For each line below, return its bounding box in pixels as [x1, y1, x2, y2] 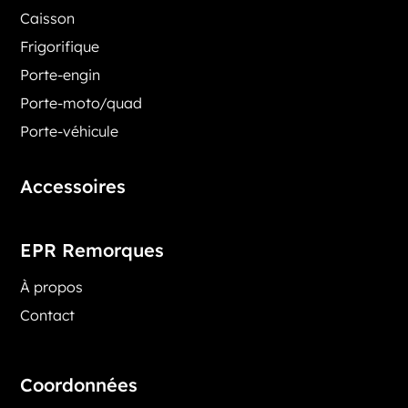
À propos [20, 277, 87, 296]
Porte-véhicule [20, 121, 119, 140]
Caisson [20, 8, 76, 27]
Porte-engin [20, 65, 101, 84]
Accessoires [20, 174, 127, 198]
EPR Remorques [20, 238, 165, 261]
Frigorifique [20, 36, 100, 56]
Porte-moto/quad [20, 93, 143, 112]
